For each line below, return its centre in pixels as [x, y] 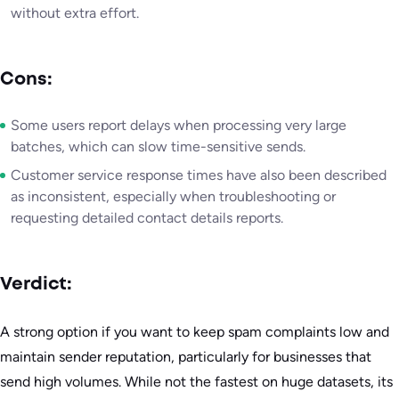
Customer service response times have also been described [199, 175]
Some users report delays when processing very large [179, 126]
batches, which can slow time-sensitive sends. [158, 147]
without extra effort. [75, 13]
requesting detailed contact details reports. [147, 218]
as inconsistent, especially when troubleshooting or [173, 197]
